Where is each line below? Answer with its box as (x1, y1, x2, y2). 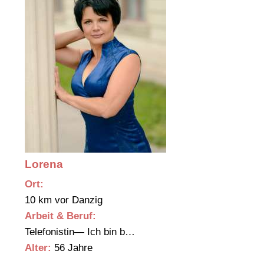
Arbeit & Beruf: (25, 210, 96, 222)
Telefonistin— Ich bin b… (25, 226, 138, 238)
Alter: (25, 242, 51, 254)
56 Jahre (51, 242, 93, 254)
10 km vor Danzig (25, 194, 105, 206)
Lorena (25, 158, 63, 171)
